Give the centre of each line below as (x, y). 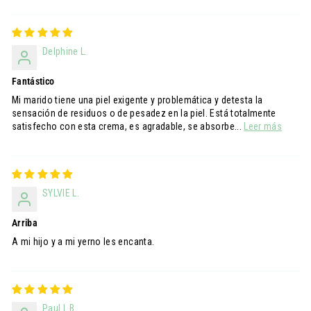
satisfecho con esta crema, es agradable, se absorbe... (128, 126)
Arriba (25, 223)
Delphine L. (65, 51)
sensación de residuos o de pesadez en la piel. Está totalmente (144, 113)
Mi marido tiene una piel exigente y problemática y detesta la (137, 100)
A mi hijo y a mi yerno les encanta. (83, 242)
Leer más (263, 126)
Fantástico (33, 81)
